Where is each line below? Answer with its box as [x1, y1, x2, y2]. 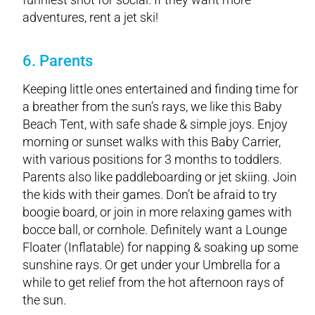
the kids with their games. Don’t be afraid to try [22, 186, 277, 202]
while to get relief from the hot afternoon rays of [22, 274, 284, 290]
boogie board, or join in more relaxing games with [22, 204, 292, 219]
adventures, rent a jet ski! [22, 9, 158, 25]
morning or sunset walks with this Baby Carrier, [22, 134, 281, 149]
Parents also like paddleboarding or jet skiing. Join [22, 169, 297, 184]
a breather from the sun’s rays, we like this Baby [22, 98, 282, 114]
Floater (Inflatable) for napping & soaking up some [22, 239, 298, 255]
